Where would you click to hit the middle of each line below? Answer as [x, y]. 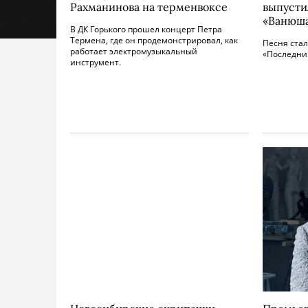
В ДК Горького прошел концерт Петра [146, 29]
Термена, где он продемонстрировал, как [154, 40]
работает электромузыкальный [134, 51]
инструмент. [96, 62]
